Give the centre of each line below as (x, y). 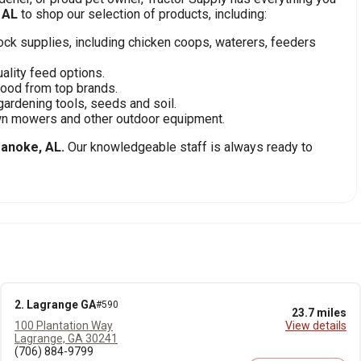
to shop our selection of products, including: (142, 14)
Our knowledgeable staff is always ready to (190, 147)
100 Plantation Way (64, 326)
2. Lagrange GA (55, 305)
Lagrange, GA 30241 (66, 338)
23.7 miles (319, 313)
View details (316, 326)
